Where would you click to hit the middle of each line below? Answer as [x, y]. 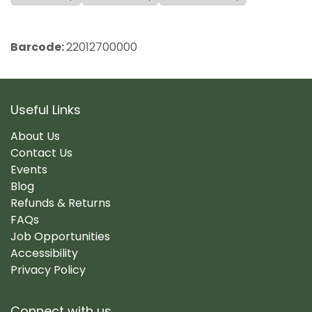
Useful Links [46, 109]
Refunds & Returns [61, 203]
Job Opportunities [60, 236]
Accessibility [44, 253]
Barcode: [38, 47]
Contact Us [41, 153]
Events [29, 169]
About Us [35, 136]
